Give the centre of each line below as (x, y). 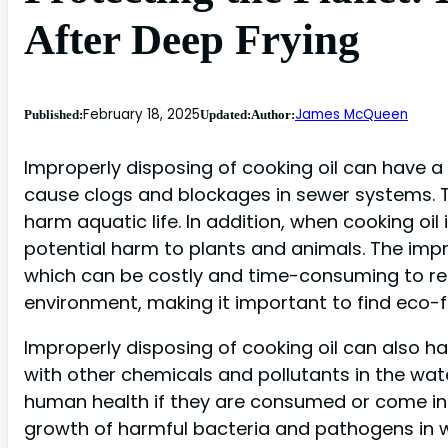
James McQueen (351, 114)
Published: (53, 114)
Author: (273, 114)
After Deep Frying (192, 39)
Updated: (225, 114)
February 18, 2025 (141, 114)
